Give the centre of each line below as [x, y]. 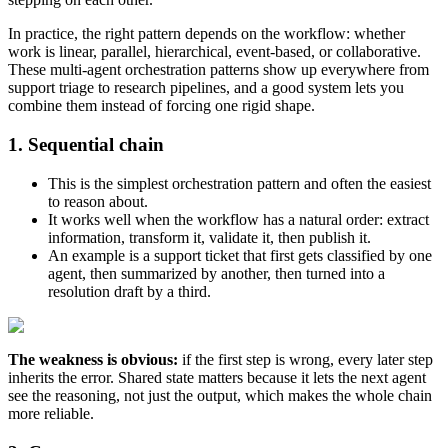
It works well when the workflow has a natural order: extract [238, 219]
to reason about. [98, 201]
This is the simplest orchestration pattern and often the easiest [239, 183]
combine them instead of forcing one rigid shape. [161, 106]
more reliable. [51, 413]
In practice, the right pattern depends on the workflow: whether [206, 34]
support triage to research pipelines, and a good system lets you [206, 88]
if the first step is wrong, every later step [307, 359]
